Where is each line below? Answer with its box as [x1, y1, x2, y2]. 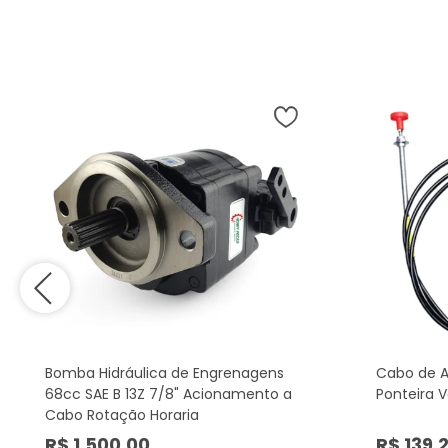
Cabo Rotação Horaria [45, 404, 199, 425]
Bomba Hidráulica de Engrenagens [45, 362, 284, 383]
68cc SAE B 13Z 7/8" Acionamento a [45, 383, 292, 404]
